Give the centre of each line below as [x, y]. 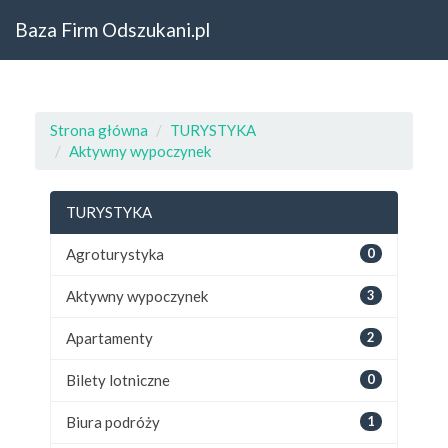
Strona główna [99, 130]
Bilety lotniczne [118, 380]
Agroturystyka [115, 254]
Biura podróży [113, 422]
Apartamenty [109, 338]
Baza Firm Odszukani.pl [112, 29]
